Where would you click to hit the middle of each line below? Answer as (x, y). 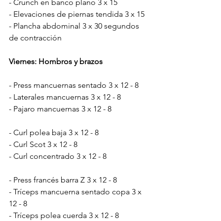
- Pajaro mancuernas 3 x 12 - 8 (60, 109)
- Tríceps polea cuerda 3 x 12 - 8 (64, 215)
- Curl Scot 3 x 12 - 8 (43, 144)
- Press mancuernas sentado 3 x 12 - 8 (74, 85)
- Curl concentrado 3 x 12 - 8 (58, 156)
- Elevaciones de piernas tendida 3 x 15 (77, 14)
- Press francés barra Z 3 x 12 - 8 (63, 180)
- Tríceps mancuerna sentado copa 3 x (76, 191)
